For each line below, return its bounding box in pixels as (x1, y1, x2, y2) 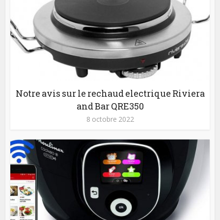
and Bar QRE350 (76, 100, 144, 112)
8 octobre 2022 (86, 114, 134, 124)
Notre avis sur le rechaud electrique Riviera (15, 87, 205, 99)
